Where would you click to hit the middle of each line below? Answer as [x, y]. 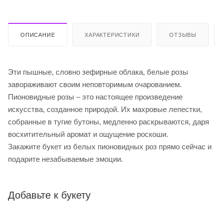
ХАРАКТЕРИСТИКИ [112, 35]
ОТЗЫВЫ [183, 35]
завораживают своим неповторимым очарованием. [95, 85]
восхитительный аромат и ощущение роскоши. [88, 134]
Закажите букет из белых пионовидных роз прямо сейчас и [110, 147]
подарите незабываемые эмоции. [65, 159]
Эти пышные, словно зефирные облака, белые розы [98, 72]
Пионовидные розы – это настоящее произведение [95, 97]
